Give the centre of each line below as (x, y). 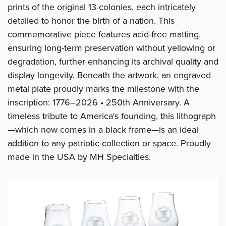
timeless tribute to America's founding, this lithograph (112, 116)
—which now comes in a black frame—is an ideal (103, 129)
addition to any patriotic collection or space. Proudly (109, 143)
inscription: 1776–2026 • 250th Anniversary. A (99, 102)
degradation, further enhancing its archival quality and (113, 61)
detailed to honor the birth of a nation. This (91, 20)
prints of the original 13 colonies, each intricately (102, 7)
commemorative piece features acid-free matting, (104, 34)
